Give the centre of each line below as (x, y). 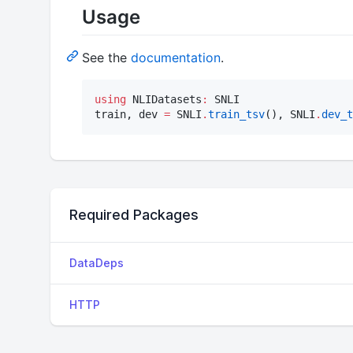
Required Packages (134, 214)
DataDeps (97, 262)
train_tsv (236, 114)
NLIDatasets (164, 99)
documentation (176, 57)
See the (106, 57)
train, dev (129, 114)
